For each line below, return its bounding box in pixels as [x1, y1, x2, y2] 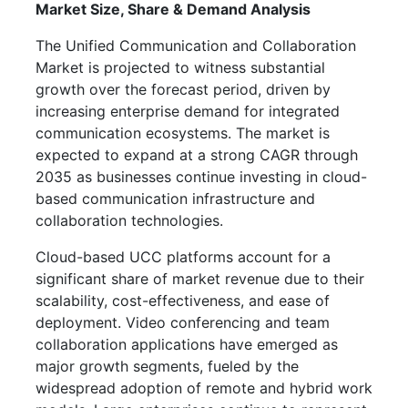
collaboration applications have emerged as [36, 334, 338, 353]
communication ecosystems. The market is [36, 123, 330, 142]
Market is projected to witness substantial [36, 57, 325, 76]
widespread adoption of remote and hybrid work [36, 378, 372, 397]
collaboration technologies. [36, 210, 223, 229]
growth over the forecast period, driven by [36, 79, 331, 98]
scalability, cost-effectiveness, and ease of [36, 291, 330, 310]
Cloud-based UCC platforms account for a [36, 247, 331, 266]
